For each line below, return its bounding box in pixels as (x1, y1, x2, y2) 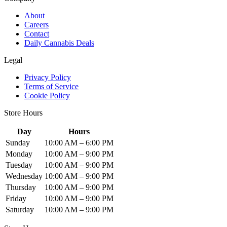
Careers (24, 20, 49, 29)
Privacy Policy (24, 73, 71, 82)
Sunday (6, 138, 30, 147)
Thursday (6, 183, 36, 192)
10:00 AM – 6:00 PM (45, 138, 113, 147)
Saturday (6, 205, 34, 214)
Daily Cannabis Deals (24, 39, 94, 48)
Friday (6, 194, 26, 203)
